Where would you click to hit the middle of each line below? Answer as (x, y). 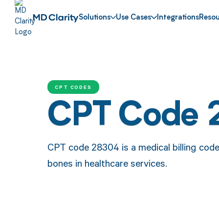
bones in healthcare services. (107, 163)
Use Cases (134, 18)
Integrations (178, 18)
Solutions (94, 18)
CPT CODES (73, 87)
